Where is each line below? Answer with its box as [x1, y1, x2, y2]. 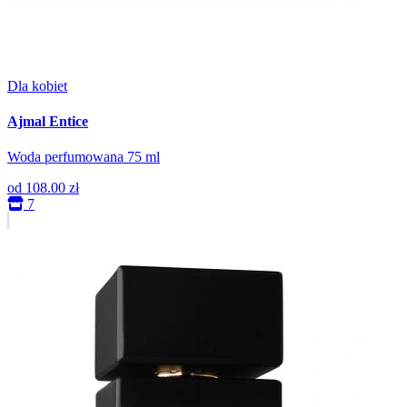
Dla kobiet [7, 77, 67, 94]
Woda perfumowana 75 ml [7, 149, 160, 165]
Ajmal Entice [7, 113, 88, 129]
